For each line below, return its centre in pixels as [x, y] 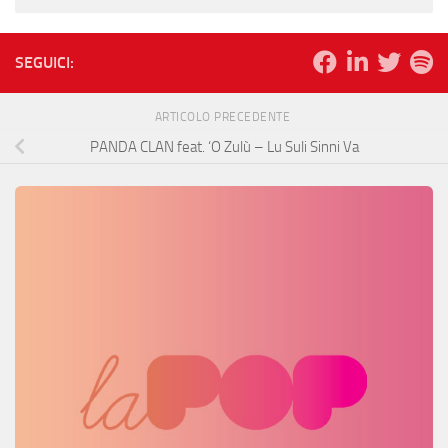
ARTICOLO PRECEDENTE [224, 116]
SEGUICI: [44, 62]
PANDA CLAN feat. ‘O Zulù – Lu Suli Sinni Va [224, 146]
